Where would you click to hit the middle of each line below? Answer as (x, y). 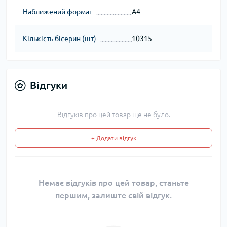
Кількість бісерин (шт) (60, 39)
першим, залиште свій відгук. (113, 195)
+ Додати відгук (113, 138)
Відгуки (49, 85)
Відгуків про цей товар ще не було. (113, 115)
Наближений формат (58, 12)
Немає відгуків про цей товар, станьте (113, 183)
